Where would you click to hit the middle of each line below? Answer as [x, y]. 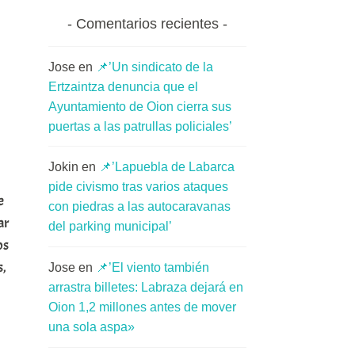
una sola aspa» [92, 326]
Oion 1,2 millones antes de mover [142, 307]
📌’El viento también [153, 267]
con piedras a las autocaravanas [139, 207]
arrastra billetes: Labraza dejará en [146, 287]
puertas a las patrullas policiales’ [140, 126]
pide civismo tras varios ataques [138, 187]
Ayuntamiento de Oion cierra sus [140, 106]
